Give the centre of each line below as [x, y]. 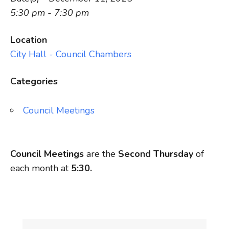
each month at [39, 168]
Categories [34, 81]
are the [101, 154]
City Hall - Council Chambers [71, 54]
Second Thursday [156, 154]
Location [29, 40]
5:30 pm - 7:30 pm [50, 13]
